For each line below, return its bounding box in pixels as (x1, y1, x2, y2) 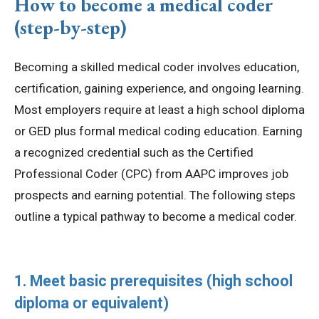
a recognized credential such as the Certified (14, 145, 253, 160)
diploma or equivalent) (14, 294, 169, 313)
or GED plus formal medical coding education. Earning (14, 124, 303, 139)
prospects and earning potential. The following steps (14, 188, 296, 203)
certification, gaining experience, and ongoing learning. (14, 81, 304, 96)
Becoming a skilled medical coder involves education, (14, 60, 299, 75)
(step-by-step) (14, 15, 127, 41)
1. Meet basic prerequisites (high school (14, 272, 293, 291)
